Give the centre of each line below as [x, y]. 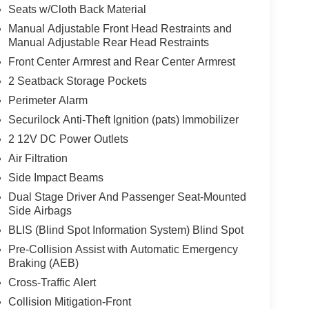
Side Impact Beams [56, 177]
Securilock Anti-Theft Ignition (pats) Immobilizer [123, 119]
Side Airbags [40, 210]
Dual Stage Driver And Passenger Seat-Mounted [127, 197]
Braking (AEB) [43, 263]
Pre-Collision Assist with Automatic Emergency [123, 249]
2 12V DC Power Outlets [68, 139]
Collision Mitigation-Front [69, 301]
